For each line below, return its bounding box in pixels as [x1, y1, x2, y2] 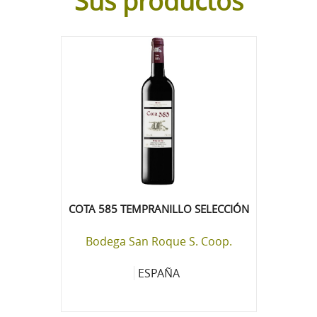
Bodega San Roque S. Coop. [85, 233, 232, 249]
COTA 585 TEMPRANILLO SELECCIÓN [68, 201, 249, 216]
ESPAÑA [138, 265, 180, 281]
